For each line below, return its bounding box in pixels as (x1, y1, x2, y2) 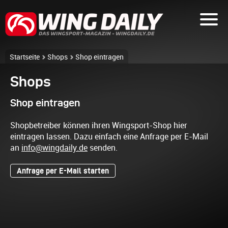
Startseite (10, 53, 40, 61)
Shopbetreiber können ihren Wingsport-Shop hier (10, 121, 187, 130)
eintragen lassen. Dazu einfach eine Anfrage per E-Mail (10, 132, 208, 141)
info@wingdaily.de (21, 143, 88, 153)
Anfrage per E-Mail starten (17, 166, 109, 175)
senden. (88, 143, 118, 153)
